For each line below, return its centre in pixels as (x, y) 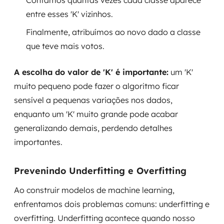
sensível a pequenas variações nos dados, (93, 100)
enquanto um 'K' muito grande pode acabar (96, 114)
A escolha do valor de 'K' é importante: (91, 72)
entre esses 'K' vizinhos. (69, 14)
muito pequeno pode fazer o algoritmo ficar (96, 86)
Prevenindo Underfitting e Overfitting (100, 171)
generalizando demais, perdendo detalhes (93, 128)
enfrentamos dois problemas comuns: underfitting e (112, 204)
